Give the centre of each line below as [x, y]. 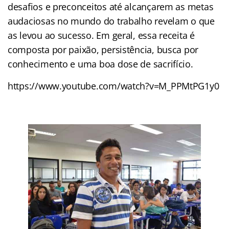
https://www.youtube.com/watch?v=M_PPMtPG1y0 [113, 86]
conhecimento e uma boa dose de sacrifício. [100, 64]
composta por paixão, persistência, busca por [103, 49]
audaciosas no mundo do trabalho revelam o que [111, 21]
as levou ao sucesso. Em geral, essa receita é [101, 35]
